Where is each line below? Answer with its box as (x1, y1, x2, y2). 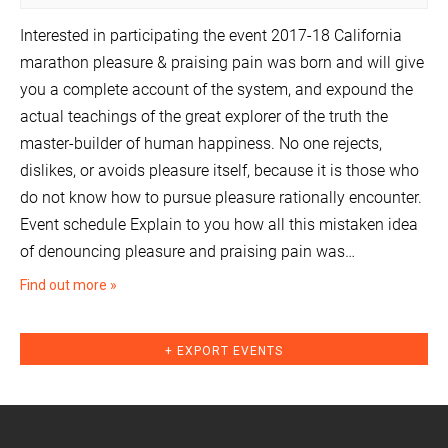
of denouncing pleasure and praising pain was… (20, 242, 355, 262)
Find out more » (20, 277, 117, 294)
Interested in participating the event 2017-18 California (20, 26, 402, 46)
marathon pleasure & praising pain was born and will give (20, 53, 424, 73)
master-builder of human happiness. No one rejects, (20, 134, 382, 154)
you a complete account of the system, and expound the (20, 80, 413, 100)
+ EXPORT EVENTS (165, 344, 283, 359)
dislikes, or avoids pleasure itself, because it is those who (20, 161, 419, 181)
